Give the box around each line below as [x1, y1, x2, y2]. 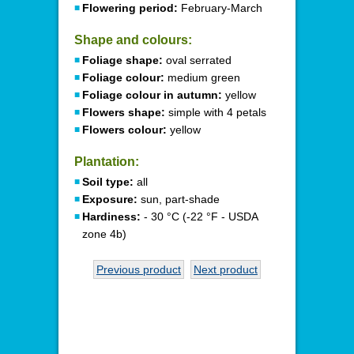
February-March [178, 2, 262, 14]
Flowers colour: [82, 123, 167, 136]
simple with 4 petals [165, 106, 266, 119]
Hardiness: [82, 210, 141, 223]
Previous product [96, 263, 181, 276]
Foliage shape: [82, 54, 163, 66]
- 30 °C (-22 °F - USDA [141, 210, 258, 223]
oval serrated [163, 54, 232, 66]
